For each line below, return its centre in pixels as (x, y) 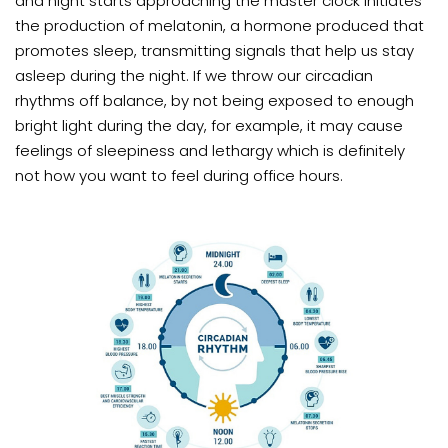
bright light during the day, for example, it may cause (209, 126)
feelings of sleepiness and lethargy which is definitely (210, 151)
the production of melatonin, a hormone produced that (219, 26)
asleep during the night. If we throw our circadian (194, 76)
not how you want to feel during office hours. (179, 176)
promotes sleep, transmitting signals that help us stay (214, 51)
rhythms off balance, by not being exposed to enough (214, 101)
